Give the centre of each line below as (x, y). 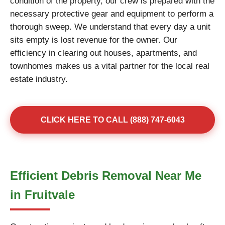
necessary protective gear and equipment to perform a (112, 14)
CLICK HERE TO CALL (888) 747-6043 (113, 120)
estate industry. (39, 79)
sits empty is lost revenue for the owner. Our (94, 40)
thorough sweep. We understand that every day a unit (110, 27)
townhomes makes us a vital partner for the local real (110, 66)
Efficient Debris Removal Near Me (106, 176)
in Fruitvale (42, 195)
